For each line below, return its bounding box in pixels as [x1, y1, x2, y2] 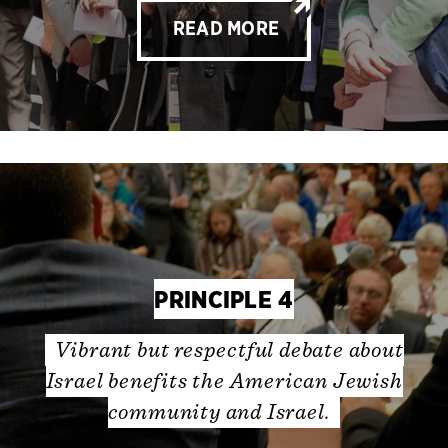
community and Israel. [107, 400, 331, 423]
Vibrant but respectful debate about [54, 338, 404, 361]
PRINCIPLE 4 [154, 284, 294, 314]
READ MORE [172, 20, 280, 40]
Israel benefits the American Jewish [45, 369, 403, 392]
